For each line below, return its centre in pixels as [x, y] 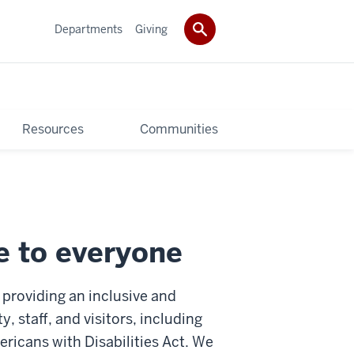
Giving [151, 29]
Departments [88, 29]
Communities [179, 129]
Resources [53, 129]
